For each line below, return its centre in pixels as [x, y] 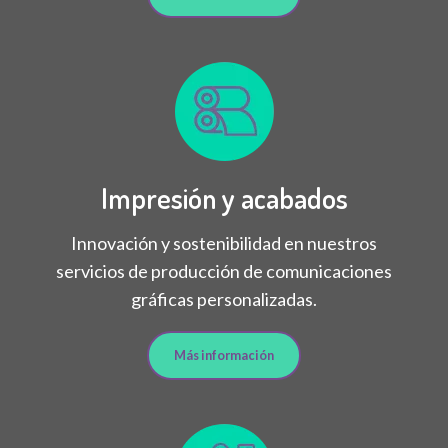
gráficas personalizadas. [224, 298]
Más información [224, 355]
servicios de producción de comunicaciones [224, 270]
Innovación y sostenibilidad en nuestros [224, 242]
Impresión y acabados [224, 197]
